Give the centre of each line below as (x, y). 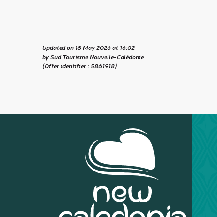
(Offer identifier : (66, 66)
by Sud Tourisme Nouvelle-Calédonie (93, 57)
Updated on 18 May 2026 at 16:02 (88, 47)
